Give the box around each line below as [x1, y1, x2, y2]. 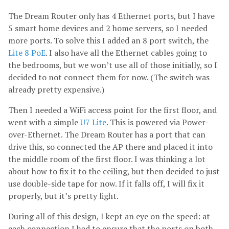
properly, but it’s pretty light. [8, 190, 119, 201]
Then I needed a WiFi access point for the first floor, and [8, 104, 217, 116]
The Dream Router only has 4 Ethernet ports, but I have [8, 10, 215, 21]
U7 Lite [80, 116, 106, 128]
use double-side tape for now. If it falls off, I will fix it [8, 177, 204, 189]
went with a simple [8, 116, 80, 128]
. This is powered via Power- [106, 116, 209, 128]
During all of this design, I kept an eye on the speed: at [8, 210, 210, 222]
